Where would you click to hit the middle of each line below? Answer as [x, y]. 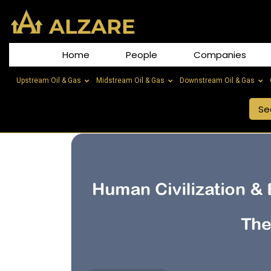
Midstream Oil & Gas [130, 81]
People [141, 55]
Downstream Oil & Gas [217, 81]
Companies [220, 55]
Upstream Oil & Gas [49, 81]
